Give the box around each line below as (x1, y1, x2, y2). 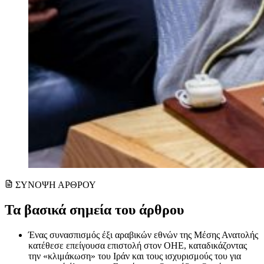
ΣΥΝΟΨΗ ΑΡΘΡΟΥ (15, 180, 96, 190)
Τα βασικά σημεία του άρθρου (5, 202, 184, 218)
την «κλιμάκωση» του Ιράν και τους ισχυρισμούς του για (28, 251, 241, 262)
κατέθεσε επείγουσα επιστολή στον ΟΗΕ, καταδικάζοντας (28, 240, 247, 251)
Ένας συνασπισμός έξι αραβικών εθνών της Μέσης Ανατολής (28, 230, 258, 240)
